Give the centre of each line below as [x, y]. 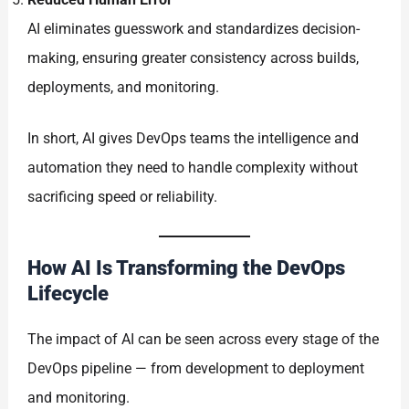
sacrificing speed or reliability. [123, 197]
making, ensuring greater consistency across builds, [194, 58]
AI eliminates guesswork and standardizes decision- [194, 29]
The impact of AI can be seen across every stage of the [204, 339]
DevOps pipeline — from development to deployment [196, 368]
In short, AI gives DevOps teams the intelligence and [194, 139]
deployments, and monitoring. [124, 88]
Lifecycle [68, 293]
